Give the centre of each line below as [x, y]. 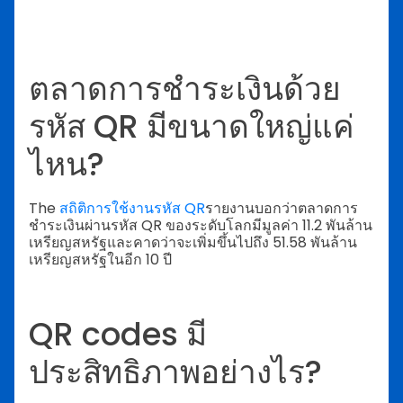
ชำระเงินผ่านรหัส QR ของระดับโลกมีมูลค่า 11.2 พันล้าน [201, 225]
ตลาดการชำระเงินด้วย [185, 89]
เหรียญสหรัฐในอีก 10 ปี [100, 259]
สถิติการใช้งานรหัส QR [132, 208]
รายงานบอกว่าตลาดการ [282, 208]
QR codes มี [118, 334]
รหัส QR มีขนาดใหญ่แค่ [192, 127]
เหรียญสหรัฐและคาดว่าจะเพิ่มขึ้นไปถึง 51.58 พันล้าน [193, 242]
